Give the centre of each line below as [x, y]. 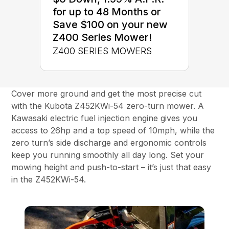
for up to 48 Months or [107, 12]
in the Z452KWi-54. [49, 180]
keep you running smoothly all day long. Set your [108, 155]
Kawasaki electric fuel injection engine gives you [105, 118]
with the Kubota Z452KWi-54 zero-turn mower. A [108, 106]
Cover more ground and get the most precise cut [107, 94]
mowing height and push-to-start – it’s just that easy [111, 167]
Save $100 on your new [110, 25]
